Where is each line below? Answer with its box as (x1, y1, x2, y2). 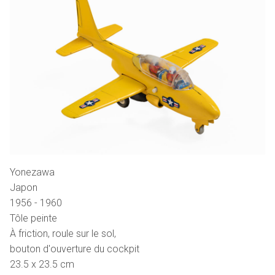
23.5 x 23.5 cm (10, 258, 74, 270)
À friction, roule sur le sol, (10, 227, 116, 239)
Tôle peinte (10, 212, 57, 224)
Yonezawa (10, 166, 55, 178)
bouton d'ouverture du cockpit (10, 242, 139, 255)
